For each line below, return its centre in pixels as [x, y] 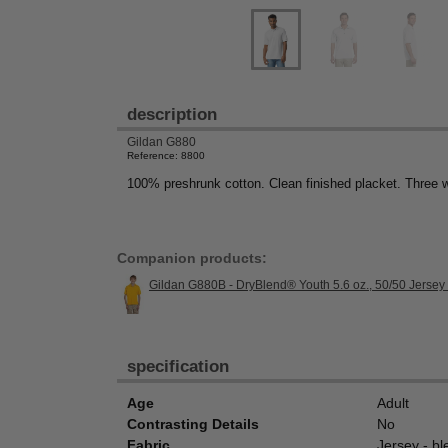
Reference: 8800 [166, 155]
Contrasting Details [193, 424]
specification [178, 367]
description [172, 114]
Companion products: [192, 258]
